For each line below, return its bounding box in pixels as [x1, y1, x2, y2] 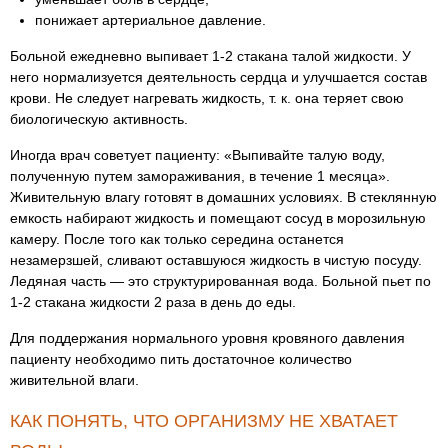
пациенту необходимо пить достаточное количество [10, 351, 352, 367]
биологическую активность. [10, 111, 188, 127]
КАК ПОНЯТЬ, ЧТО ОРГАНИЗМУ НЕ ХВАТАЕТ [10, 411, 398, 431]
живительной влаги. [10, 372, 139, 388]
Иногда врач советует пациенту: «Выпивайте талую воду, [10, 147, 385, 163]
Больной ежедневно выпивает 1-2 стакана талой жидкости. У [10, 48, 411, 64]
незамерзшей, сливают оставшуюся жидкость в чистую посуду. [10, 252, 422, 268]
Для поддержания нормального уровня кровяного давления [10, 330, 405, 346]
